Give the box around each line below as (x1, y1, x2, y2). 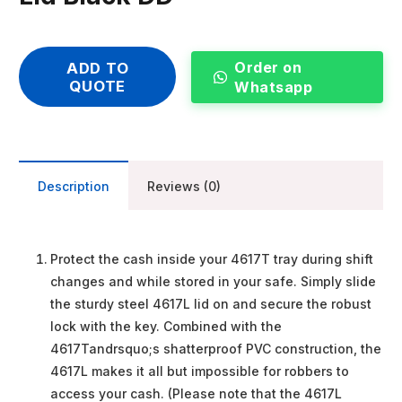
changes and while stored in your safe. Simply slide (50, 274, 376, 290)
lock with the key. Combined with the (50, 319, 282, 335)
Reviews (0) (147, 179, 221, 195)
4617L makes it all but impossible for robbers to (50, 363, 349, 380)
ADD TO (66, 58, 129, 77)
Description (38, 179, 109, 195)
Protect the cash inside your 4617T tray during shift (50, 251, 373, 267)
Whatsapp (234, 78, 313, 97)
